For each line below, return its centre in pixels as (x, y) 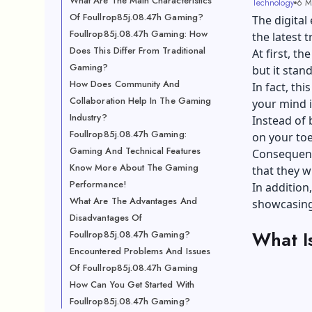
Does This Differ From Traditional (138, 50)
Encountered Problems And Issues (140, 251)
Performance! (98, 184)
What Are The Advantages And (133, 201)
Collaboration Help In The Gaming (141, 101)
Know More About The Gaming (134, 167)
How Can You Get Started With (132, 284)
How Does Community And (125, 84)
